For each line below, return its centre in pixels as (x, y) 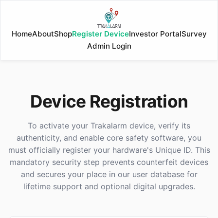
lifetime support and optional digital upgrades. (109, 186)
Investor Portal (155, 34)
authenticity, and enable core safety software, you (109, 138)
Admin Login (109, 46)
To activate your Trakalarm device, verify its (109, 126)
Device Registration (109, 101)
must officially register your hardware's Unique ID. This (109, 150)
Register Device (100, 34)
